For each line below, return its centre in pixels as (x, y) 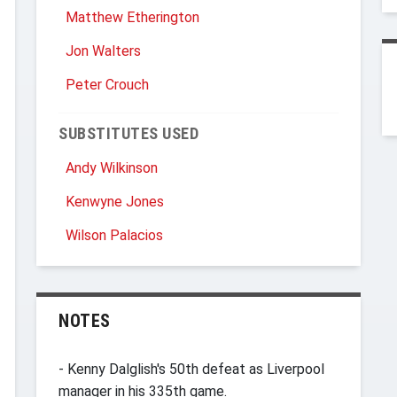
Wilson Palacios (114, 235)
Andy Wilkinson (112, 168)
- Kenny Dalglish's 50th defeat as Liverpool (191, 369)
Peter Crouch (107, 85)
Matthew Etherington (132, 17)
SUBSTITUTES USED (128, 133)
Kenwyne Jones (115, 202)
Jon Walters (103, 51)
